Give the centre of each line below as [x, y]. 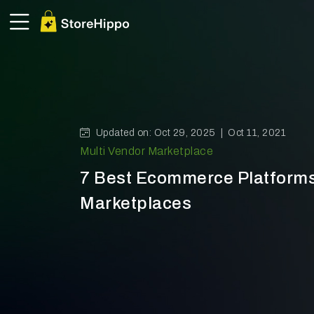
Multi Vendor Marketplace [146, 151]
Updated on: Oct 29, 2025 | [162, 132]
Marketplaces [136, 203]
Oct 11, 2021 [257, 132]
